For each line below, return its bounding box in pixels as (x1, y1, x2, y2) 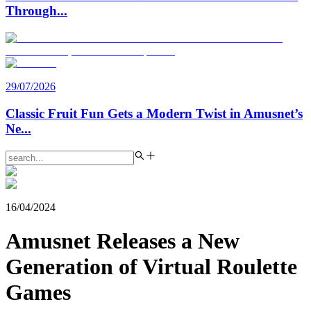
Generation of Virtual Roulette (6, 254, 297, 280)
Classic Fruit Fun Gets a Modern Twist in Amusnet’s (6, 106, 303, 121)
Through (6, 3, 57, 19)
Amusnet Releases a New (6, 228, 239, 254)
